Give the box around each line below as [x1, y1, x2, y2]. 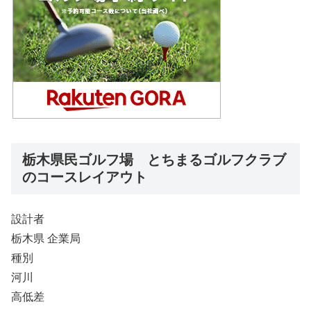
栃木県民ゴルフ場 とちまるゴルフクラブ [22, 151, 286, 167]
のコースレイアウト [22, 169, 147, 185]
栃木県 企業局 [11, 233, 81, 245]
